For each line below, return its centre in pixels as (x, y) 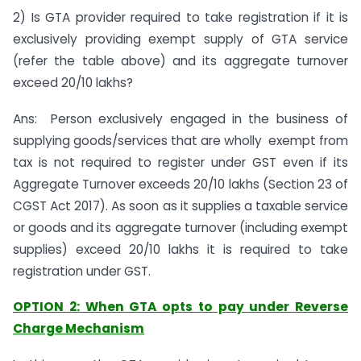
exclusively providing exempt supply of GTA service (180, 39)
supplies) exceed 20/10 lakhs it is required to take (180, 249)
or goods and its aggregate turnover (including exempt (180, 227)
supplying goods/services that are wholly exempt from (180, 140)
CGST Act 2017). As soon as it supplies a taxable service (180, 205)
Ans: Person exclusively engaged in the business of (180, 118)
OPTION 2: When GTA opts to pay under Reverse (180, 307)
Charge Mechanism (79, 329)
